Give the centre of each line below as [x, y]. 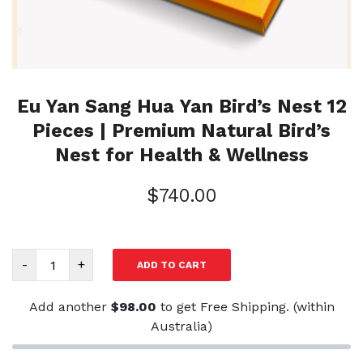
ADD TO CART [172, 265]
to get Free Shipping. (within [245, 307]
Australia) [181, 326]
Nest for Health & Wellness [181, 155]
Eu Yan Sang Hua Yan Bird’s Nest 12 [181, 107]
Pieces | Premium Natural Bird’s [181, 131]
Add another [70, 307]
